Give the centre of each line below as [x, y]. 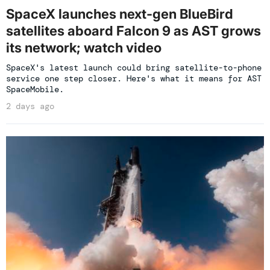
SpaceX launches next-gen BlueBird [120, 14]
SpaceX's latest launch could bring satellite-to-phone [134, 67]
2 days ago [30, 106]
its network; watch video [84, 47]
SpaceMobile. [35, 89]
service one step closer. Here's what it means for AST [134, 78]
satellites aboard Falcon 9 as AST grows [133, 30]
